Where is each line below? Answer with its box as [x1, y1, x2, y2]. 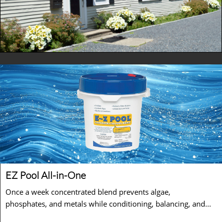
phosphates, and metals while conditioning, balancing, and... [5, 199, 211, 209]
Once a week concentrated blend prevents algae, [5, 187, 170, 197]
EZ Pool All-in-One [5, 169, 88, 181]
